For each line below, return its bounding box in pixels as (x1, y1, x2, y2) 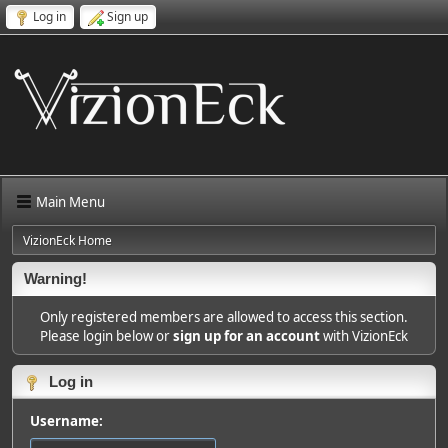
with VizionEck (320, 327, 408, 345)
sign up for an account (173, 327, 320, 345)
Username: (30, 412, 103, 430)
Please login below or (40, 327, 173, 345)
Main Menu (36, 192, 105, 211)
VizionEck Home (23, 232, 112, 249)
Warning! (24, 271, 87, 287)
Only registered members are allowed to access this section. (40, 308, 408, 326)
